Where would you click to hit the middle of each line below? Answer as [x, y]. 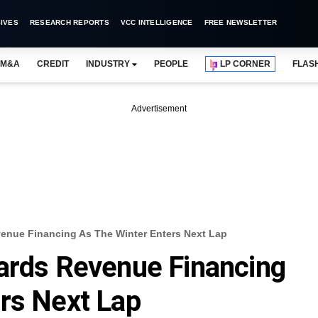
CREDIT [53, 64]
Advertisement [159, 109]
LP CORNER [246, 64]
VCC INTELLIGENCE [157, 22]
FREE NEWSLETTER [241, 22]
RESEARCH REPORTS [69, 22]
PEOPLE [171, 64]
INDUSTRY [108, 64]
